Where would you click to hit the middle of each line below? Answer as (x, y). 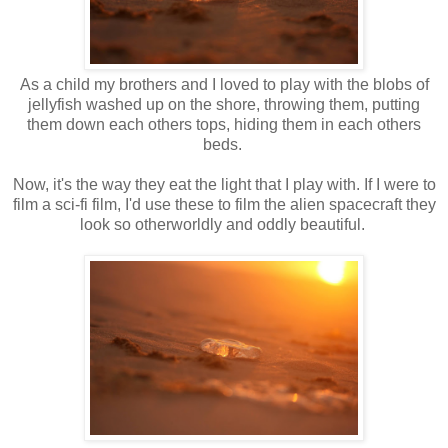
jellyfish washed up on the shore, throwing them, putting (224, 105)
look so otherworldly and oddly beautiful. (224, 225)
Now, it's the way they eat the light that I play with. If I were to (224, 185)
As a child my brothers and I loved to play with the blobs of (224, 85)
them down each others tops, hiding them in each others (224, 125)
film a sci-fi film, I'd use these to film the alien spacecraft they (224, 205)
